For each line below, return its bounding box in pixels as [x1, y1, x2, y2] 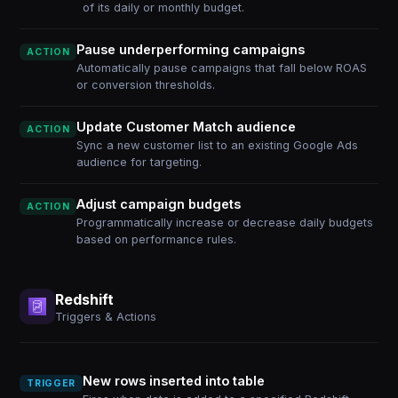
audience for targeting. [76, 155, 203, 169]
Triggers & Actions [55, 309, 157, 323]
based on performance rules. [76, 233, 237, 246]
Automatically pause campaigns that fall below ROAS [76, 61, 368, 75]
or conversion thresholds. [76, 78, 216, 92]
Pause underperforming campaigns [76, 42, 306, 57]
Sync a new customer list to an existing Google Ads [76, 139, 359, 152]
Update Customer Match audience [76, 119, 297, 134]
